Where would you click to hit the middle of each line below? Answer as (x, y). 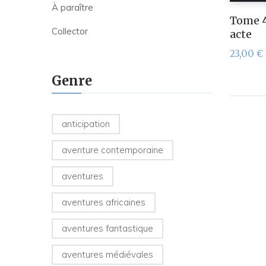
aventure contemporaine (113, 150)
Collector (70, 31)
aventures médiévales (107, 255)
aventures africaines (104, 202)
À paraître (72, 8)
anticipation (86, 124)
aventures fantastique (107, 229)
